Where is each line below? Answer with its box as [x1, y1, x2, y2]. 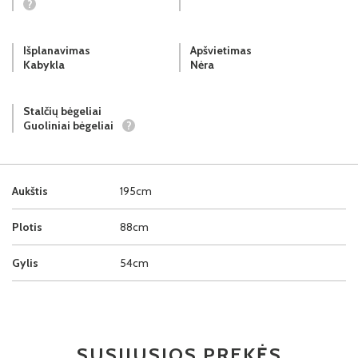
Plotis [12, 219, 42, 234]
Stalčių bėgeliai [23, 103, 101, 118]
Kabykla [23, 57, 65, 72]
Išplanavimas [23, 42, 90, 58]
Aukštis [12, 183, 48, 198]
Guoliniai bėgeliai [23, 117, 116, 133]
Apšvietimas [190, 42, 252, 58]
